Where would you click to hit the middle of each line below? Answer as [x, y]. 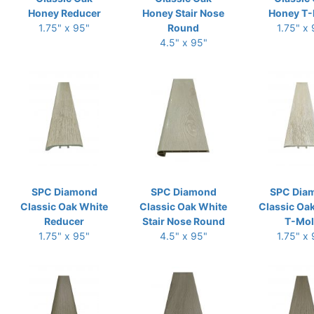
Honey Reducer [64, 13]
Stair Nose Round [183, 221]
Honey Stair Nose [183, 13]
